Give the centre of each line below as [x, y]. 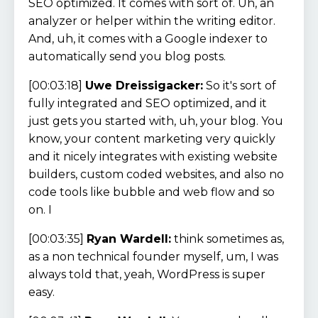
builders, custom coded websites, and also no [156, 174]
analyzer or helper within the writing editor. [152, 21]
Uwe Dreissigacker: [144, 85]
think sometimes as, [227, 238]
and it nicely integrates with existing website [153, 156]
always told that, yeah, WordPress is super [147, 274]
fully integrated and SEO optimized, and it [148, 103]
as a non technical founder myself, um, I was [153, 256]
